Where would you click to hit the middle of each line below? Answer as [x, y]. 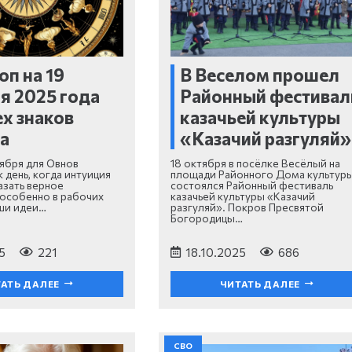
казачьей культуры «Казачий [242, 196]
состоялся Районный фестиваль [251, 185]
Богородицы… [206, 218]
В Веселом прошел [260, 75]
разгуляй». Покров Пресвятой [247, 207]
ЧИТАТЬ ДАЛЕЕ [260, 284]
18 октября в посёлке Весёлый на [255, 163]
